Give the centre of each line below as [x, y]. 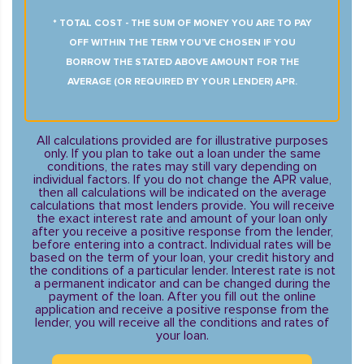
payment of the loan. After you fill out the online [182, 297]
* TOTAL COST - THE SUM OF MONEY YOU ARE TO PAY [182, 23]
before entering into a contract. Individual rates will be [182, 245]
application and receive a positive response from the [182, 310]
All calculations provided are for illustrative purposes [182, 141]
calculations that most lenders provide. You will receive [182, 206]
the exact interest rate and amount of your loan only [182, 219]
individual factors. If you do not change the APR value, [182, 180]
